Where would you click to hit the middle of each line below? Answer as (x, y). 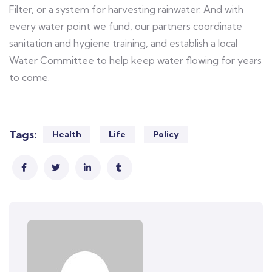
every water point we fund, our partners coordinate (126, 26)
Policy (166, 134)
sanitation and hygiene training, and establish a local (123, 43)
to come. (29, 77)
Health (67, 134)
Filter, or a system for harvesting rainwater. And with (126, 9)
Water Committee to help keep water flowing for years (135, 60)
